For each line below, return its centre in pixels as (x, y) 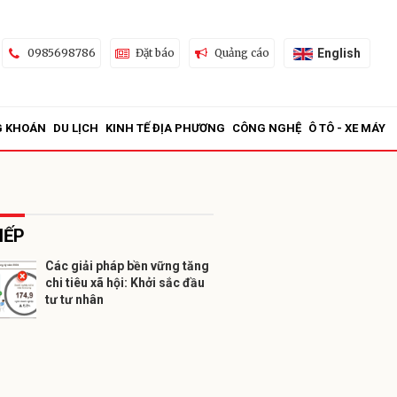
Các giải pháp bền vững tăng (127, 266)
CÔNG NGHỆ (267, 128)
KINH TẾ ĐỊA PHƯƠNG (165, 128)
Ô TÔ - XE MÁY (347, 128)
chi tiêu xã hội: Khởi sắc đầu (125, 283)
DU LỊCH (76, 128)
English (339, 53)
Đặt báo (155, 53)
